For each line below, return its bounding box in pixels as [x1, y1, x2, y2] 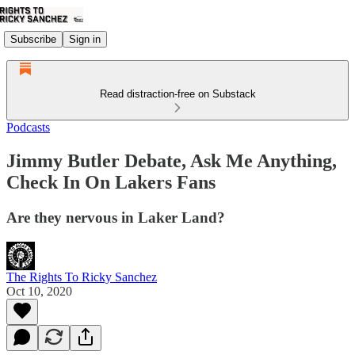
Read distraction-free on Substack [99, 88, 256, 100]
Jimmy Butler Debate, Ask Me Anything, [6, 150, 337, 171]
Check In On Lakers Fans [6, 171, 216, 193]
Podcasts [6, 120, 50, 134]
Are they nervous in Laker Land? [6, 208, 225, 226]
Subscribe [10, 32, 56, 45]
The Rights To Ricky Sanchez [6, 269, 157, 284]
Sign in [69, 32, 101, 45]
